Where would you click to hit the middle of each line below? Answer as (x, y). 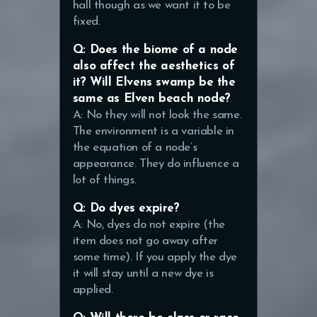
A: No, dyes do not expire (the (149, 224)
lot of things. (104, 180)
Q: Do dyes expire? (126, 208)
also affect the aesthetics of (154, 66)
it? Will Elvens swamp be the (154, 82)
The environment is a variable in (154, 131)
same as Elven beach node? (151, 98)
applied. (93, 289)
